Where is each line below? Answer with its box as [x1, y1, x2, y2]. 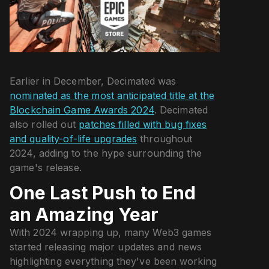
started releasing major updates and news [10, 240, 202, 253]
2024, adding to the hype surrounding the [10, 147, 202, 159]
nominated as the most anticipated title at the [10, 89, 215, 101]
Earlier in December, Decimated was [10, 74, 177, 87]
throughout [137, 132, 193, 145]
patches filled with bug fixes [79, 118, 207, 130]
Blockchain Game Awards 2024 [10, 103, 154, 116]
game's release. [10, 161, 82, 174]
